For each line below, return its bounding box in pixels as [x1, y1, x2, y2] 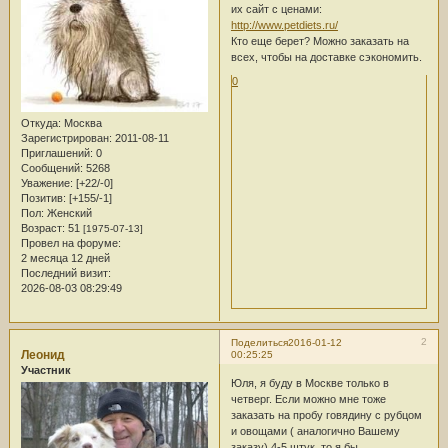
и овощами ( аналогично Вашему [230, 425, 400, 438]
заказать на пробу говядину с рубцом [230, 409, 422, 422]
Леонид [20, 347, 65, 362]
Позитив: [20, 191, 66, 204]
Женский [43, 206, 92, 219]
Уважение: [20, 176, 73, 189]
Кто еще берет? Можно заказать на [230, 34, 409, 47]
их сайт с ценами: [230, 2, 322, 15]
